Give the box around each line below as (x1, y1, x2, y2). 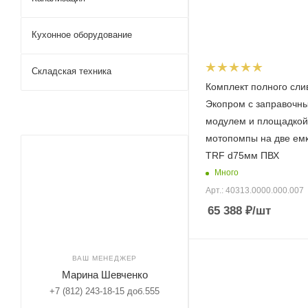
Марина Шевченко (61, 269, 148, 280)
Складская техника (32, 66, 111, 76)
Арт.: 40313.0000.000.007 (206, 185, 304, 195)
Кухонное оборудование (32, 30, 132, 40)
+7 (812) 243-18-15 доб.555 (49, 286, 159, 296)
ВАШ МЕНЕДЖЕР (71, 254, 137, 262)
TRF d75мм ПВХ (206, 149, 279, 161)
